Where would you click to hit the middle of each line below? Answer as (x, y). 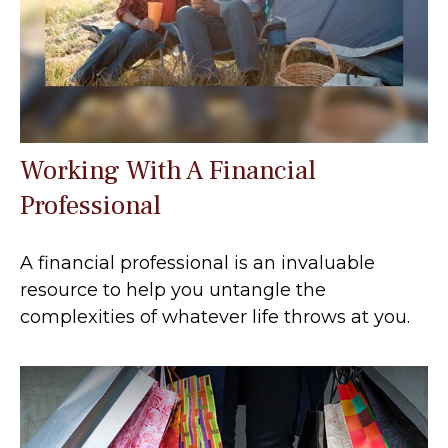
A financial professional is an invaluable (197, 262)
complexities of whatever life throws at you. (215, 316)
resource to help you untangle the (173, 289)
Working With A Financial (168, 170)
